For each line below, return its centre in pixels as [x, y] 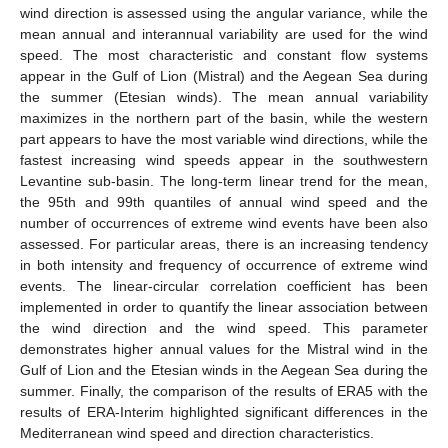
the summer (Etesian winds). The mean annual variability [224, 96]
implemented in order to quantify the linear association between [224, 306]
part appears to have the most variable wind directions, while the [224, 138]
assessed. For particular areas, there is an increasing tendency [224, 243]
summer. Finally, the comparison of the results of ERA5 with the [224, 390]
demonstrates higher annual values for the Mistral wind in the [224, 348]
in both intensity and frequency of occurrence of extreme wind [224, 264]
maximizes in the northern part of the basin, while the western [224, 117]
